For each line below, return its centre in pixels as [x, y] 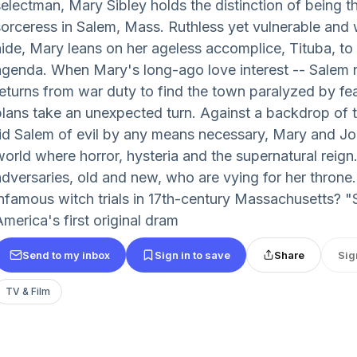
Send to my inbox [66, 255]
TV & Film [28, 291]
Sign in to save [192, 255]
